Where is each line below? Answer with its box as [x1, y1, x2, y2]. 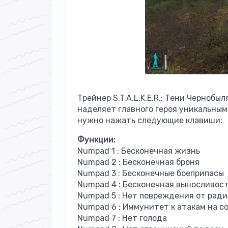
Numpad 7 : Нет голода [77, 213, 167, 223]
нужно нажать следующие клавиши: [77, 115, 222, 125]
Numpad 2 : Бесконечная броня [77, 157, 199, 167]
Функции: [77, 134, 116, 145]
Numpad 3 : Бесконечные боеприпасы [77, 168, 224, 178]
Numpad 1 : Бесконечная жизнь [77, 146, 200, 156]
